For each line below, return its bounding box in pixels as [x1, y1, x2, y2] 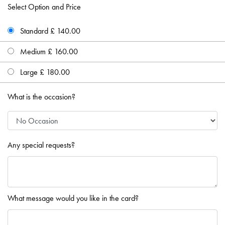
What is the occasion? [8, 92, 75, 101]
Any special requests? [8, 140, 75, 150]
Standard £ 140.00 [18, 26, 80, 36]
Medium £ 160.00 [18, 47, 78, 56]
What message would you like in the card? [8, 193, 139, 203]
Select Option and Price [8, 2, 81, 12]
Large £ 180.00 [18, 67, 70, 77]
